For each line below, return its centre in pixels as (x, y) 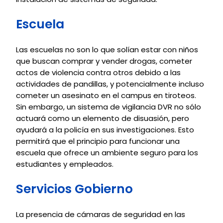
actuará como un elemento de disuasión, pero (103, 118)
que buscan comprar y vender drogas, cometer (104, 61)
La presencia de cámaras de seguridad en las (101, 214)
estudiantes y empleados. (65, 164)
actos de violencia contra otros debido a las (98, 72)
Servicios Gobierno (74, 189)
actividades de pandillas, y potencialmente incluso (110, 84)
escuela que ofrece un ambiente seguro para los (107, 153)
